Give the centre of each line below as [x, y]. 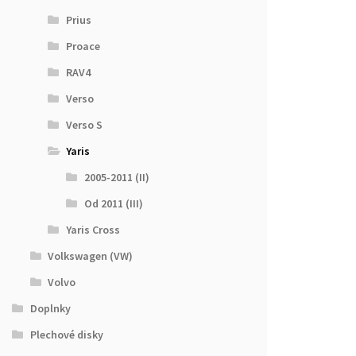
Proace [83, 46]
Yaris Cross [93, 230]
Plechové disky [66, 335]
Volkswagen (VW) [91, 256]
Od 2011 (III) [113, 204]
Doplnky [50, 309]
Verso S [84, 125]
